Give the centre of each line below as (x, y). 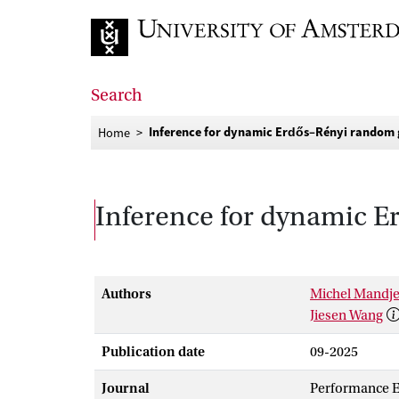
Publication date (153, 352)
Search (117, 95)
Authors (126, 294)
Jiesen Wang (346, 315)
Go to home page (142, 70)
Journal (126, 388)
